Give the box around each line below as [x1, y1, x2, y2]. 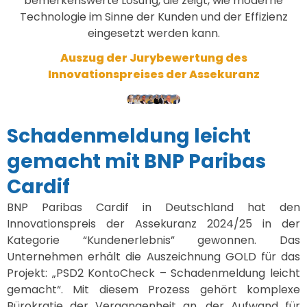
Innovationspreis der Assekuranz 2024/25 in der [7, 216, 300, 232]
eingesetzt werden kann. [87, 25, 220, 42]
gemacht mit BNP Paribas [7, 148, 266, 175]
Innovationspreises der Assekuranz [47, 66, 260, 83]
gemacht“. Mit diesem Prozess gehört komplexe [7, 282, 300, 298]
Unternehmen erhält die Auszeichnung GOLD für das [7, 249, 300, 265]
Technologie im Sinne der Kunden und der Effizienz [19, 9, 288, 25]
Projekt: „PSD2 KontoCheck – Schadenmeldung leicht [7, 265, 300, 282]
